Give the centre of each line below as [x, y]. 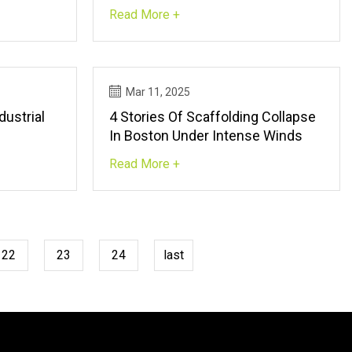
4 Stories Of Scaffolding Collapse [213, 116]
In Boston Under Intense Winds [206, 135]
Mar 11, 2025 [158, 92]
